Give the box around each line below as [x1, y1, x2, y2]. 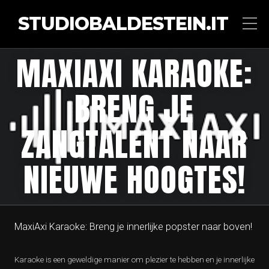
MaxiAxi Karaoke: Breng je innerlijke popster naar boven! [14, 221, 252, 232]
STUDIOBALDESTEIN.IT [18, 13, 228, 35]
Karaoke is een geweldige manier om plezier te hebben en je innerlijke [14, 255, 255, 264]
